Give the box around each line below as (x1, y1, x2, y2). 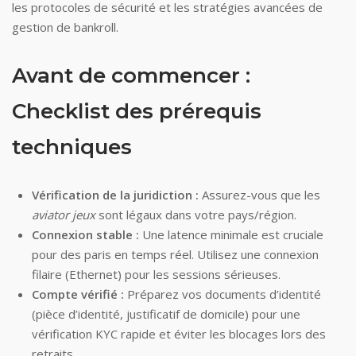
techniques (12, 134, 132, 160)
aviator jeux (32, 207, 95, 222)
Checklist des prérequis (12, 99, 261, 124)
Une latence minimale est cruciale (139, 226, 323, 242)
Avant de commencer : (12, 63, 250, 88)
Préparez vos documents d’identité (124, 286, 321, 302)
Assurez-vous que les (199, 187, 320, 203)
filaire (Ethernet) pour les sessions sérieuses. (32, 266, 281, 282)
